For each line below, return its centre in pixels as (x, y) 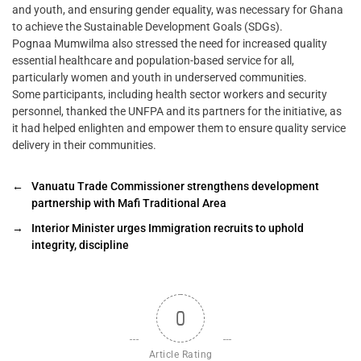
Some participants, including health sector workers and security (170, 94)
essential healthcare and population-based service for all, (153, 60)
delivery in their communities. (84, 145)
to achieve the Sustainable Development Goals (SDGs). (147, 26)
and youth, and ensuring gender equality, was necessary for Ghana (178, 9)
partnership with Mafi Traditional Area (129, 203)
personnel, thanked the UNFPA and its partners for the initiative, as (177, 111)
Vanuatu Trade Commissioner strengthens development (175, 186)
